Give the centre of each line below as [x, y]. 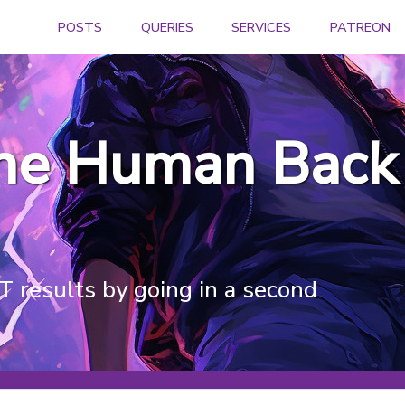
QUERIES [167, 27]
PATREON [360, 27]
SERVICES [262, 27]
